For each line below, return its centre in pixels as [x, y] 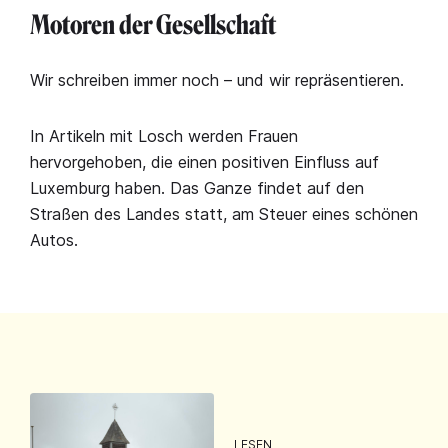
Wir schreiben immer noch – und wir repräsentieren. [217, 79]
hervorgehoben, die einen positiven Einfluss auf [204, 161]
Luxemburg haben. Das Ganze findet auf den [197, 187]
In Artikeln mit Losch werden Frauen [164, 135]
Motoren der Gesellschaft [153, 25]
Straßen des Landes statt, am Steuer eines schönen [224, 213]
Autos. [54, 239]
